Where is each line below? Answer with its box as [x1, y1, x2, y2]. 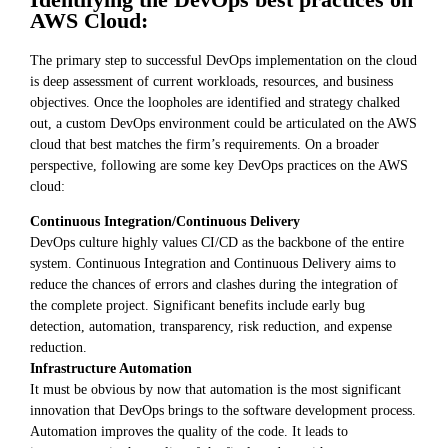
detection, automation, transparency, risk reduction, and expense [30, 318, 392, 335]
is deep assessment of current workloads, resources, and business [30, 72, 393, 89]
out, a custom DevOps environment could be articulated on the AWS [30, 114, 417, 131]
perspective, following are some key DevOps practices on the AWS [30, 156, 408, 173]
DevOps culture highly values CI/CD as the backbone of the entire [30, 234, 404, 251]
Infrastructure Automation [30, 360, 192, 377]
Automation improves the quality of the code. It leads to [30, 423, 348, 440]
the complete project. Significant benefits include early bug [30, 297, 365, 314]
